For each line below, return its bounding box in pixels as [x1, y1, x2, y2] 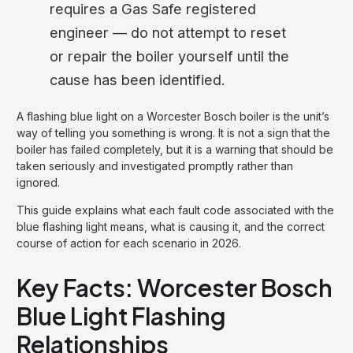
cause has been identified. [50, 70, 225, 88]
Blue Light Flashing [17, 300, 226, 331]
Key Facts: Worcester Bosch [17, 272, 333, 303]
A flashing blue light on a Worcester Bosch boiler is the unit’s [17, 109, 329, 123]
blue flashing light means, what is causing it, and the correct [17, 219, 325, 233]
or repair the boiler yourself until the [50, 46, 289, 65]
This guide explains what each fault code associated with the [17, 203, 334, 217]
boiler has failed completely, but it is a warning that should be [17, 142, 333, 156]
